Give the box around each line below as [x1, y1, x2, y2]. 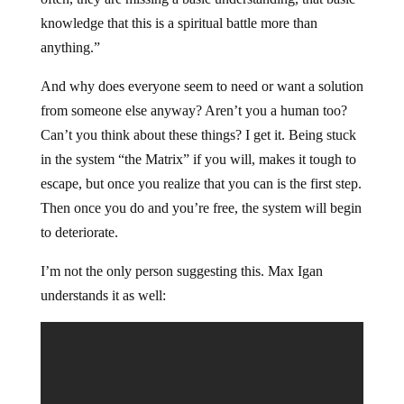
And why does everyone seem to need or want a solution [40, 78, 363, 95]
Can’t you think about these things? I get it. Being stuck [40, 127, 356, 143]
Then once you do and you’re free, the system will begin [40, 200, 362, 216]
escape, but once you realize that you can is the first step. [40, 176, 362, 192]
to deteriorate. [40, 225, 118, 241]
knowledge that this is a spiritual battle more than [40, 15, 317, 32]
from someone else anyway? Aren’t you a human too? [40, 103, 347, 119]
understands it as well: [40, 288, 166, 304]
